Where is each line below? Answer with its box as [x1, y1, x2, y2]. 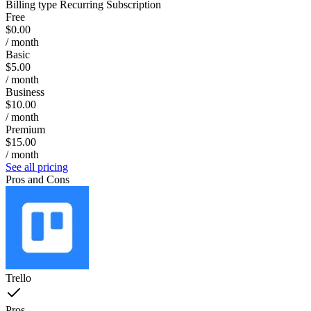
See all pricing [6, 160, 68, 173]
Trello [6, 271, 31, 284]
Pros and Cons [6, 173, 69, 185]
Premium [6, 123, 45, 135]
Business [6, 85, 44, 98]
